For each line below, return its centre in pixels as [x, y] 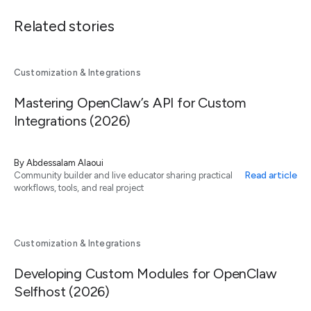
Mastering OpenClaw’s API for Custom [130, 102]
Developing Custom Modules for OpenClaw [145, 273]
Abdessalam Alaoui [65, 162]
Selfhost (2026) [62, 291]
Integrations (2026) [73, 120]
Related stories [64, 26]
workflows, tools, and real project [79, 187]
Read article [271, 176]
